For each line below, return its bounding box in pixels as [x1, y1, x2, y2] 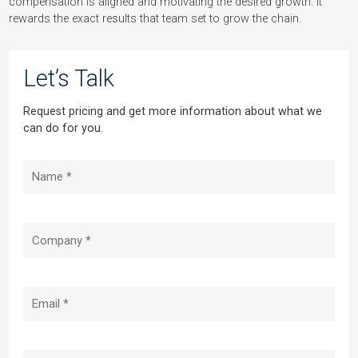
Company [22, 224, 79, 240]
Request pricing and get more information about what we [23, 105, 323, 119]
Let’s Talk [23, 64, 115, 92]
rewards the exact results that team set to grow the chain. [9, 12, 302, 26]
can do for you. [23, 121, 104, 136]
